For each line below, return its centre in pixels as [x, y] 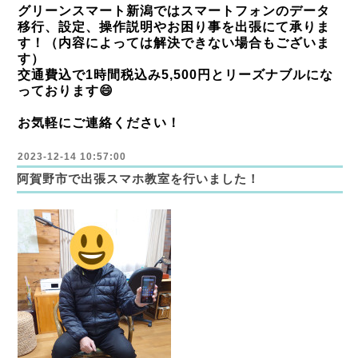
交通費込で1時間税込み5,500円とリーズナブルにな [175, 75]
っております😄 [66, 91]
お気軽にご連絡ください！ [99, 123]
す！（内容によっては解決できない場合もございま [174, 43]
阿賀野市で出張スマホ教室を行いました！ [138, 179]
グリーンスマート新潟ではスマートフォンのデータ [174, 11]
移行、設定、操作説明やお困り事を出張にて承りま [174, 27]
